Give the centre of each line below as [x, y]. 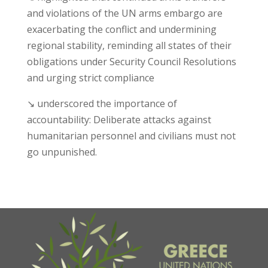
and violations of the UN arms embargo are [124, 13]
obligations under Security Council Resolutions [131, 62]
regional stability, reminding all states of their [129, 46]
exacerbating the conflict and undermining [121, 30]
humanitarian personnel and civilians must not [131, 136]
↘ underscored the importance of [102, 104]
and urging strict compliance [90, 78]
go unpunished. [62, 152]
